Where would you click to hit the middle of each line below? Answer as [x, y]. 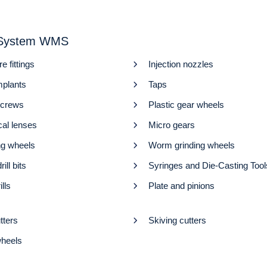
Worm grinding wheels [192, 145]
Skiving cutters [177, 221]
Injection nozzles [181, 64]
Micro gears [172, 125]
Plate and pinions [181, 186]
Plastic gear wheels [186, 105]
